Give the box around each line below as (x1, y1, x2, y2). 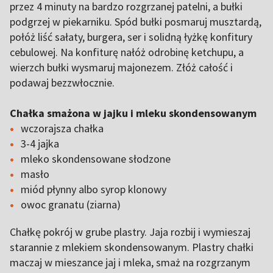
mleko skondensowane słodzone (21, 152, 171, 166)
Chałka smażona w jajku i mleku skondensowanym (10, 106, 257, 120)
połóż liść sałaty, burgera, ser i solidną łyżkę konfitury (10, 30, 252, 44)
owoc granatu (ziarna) (21, 197, 121, 211)
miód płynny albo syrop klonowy (21, 182, 166, 196)
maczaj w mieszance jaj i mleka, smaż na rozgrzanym (10, 255, 250, 269)
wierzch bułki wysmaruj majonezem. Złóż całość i (10, 60, 233, 74)
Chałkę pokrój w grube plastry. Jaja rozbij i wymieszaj (10, 225, 250, 239)
